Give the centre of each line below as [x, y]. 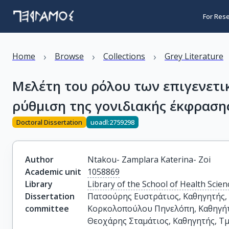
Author [39, 159]
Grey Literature [194, 56]
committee [47, 209]
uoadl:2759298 [112, 122]
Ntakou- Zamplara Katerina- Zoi [149, 159]
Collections [124, 56]
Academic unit [53, 172]
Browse [69, 56]
